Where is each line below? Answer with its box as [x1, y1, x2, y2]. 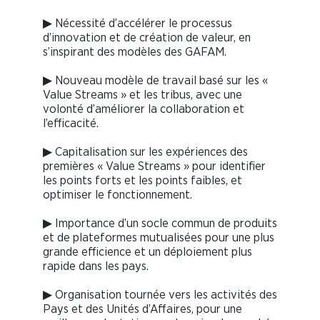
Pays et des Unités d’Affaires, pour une [43, 303, 242, 316]
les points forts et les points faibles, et [43, 174, 242, 187]
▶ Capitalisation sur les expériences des [43, 146, 248, 159]
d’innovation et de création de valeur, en [43, 31, 251, 44]
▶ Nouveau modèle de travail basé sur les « [43, 74, 268, 87]
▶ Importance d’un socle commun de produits [43, 217, 277, 230]
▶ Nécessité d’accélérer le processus [43, 17, 232, 30]
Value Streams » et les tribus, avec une [43, 89, 242, 101]
